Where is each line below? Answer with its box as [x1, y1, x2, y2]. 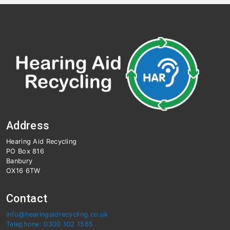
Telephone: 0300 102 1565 [6, 220, 93, 228]
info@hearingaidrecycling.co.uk [6, 210, 108, 218]
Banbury [6, 157, 33, 165]
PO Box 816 [6, 147, 44, 155]
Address [6, 119, 50, 132]
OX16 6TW [6, 166, 41, 175]
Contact [6, 191, 48, 205]
